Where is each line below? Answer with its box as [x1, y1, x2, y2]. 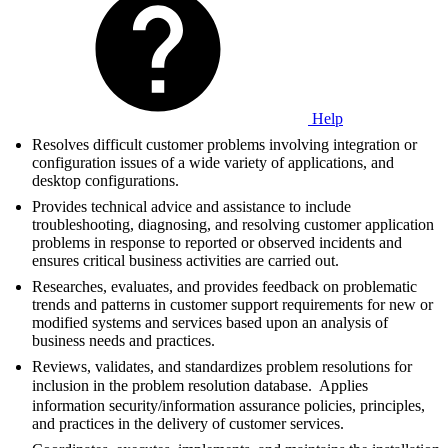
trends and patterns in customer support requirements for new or [32, 296, 433, 314]
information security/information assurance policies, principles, [32, 397, 425, 415]
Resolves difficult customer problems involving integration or [32, 136, 417, 154]
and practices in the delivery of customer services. [32, 415, 344, 433]
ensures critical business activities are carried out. [32, 252, 339, 270]
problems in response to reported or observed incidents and [32, 234, 402, 252]
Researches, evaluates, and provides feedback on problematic [32, 278, 417, 296]
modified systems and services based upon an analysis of [32, 314, 388, 332]
